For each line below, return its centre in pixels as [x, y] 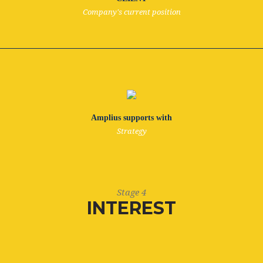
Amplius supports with [131, 118]
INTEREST [131, 208]
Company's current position [131, 12]
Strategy [131, 131]
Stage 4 [131, 193]
